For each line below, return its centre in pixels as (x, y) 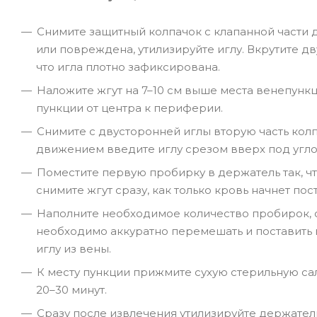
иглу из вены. (74, 248)
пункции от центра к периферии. (129, 108)
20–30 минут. (71, 289)
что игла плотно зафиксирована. (128, 67)
